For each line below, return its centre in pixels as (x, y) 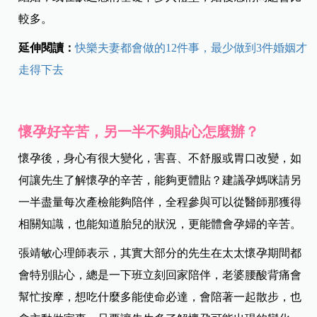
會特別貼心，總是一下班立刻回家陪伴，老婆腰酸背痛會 (160, 275)
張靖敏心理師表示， (70, 253)
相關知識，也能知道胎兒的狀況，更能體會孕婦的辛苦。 (160, 224)
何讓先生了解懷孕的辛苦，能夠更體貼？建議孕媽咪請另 (160, 180)
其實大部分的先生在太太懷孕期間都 (211, 253)
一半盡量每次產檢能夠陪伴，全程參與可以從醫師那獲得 (160, 202)
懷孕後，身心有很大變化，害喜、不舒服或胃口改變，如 (160, 158)
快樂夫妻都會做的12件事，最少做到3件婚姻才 (191, 48)
